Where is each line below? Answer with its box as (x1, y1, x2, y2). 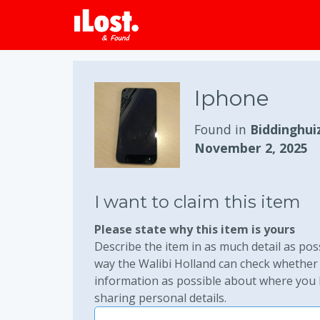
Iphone (194, 85, 269, 111)
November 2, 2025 (194, 139, 308, 156)
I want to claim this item (94, 191, 301, 212)
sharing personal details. (94, 290, 226, 306)
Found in (194, 121, 250, 138)
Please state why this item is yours (94, 221, 295, 237)
